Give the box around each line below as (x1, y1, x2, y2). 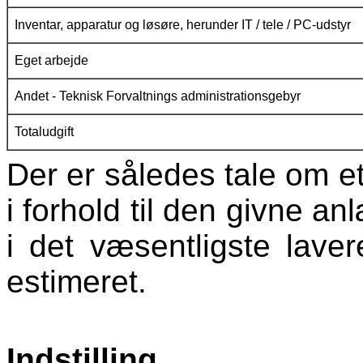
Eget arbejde (11, 53, 88, 68)
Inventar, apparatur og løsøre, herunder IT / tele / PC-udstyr (11, 18, 351, 32)
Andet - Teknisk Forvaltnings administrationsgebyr (11, 89, 301, 104)
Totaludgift (11, 125, 74, 139)
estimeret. (6, 264, 147, 300)
